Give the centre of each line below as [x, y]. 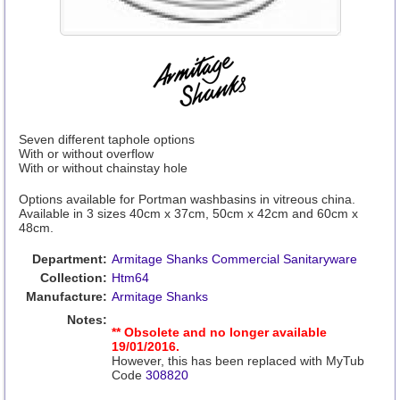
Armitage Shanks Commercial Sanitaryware [234, 259]
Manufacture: [66, 296]
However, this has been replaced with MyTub [237, 361]
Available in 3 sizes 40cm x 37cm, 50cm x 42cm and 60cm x [188, 213]
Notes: [87, 320]
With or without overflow [86, 154]
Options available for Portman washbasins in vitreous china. [187, 199]
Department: [69, 259]
